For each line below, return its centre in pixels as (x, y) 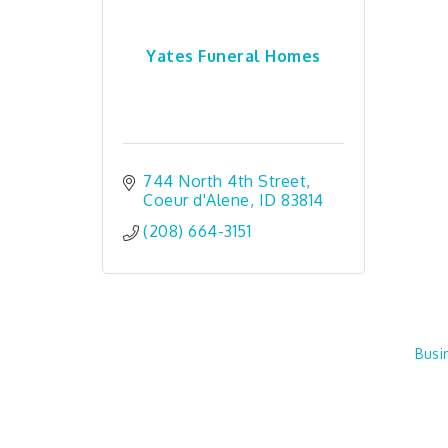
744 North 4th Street (224, 181)
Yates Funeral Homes (233, 55)
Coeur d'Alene (196, 200)
